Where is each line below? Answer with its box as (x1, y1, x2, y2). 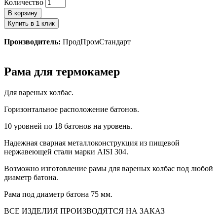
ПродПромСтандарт (63, 37, 131, 46)
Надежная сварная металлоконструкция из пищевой (4, 139, 180, 147)
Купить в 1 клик (8, 20, 55, 28)
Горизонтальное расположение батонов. (4, 105, 139, 114)
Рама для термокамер (4, 65, 120, 78)
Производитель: (4, 37, 63, 46)
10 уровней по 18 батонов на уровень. (4, 122, 132, 131)
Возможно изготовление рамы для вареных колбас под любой (4, 164, 213, 173)
